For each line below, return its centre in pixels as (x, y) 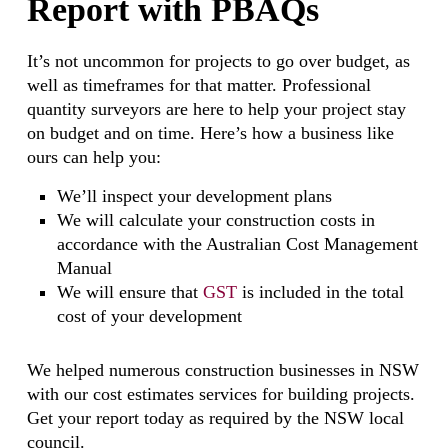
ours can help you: (93, 157)
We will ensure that (129, 292)
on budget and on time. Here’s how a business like (210, 133)
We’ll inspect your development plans (194, 196)
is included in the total (320, 292)
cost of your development (149, 316)
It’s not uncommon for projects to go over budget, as (218, 61)
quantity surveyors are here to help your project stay (216, 109)
